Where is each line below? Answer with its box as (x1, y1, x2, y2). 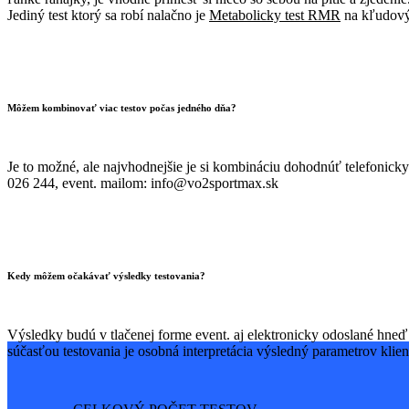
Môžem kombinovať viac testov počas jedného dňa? (7, 101, 236, 113)
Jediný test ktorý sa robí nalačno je (7, 6, 209, 23)
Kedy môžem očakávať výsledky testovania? (7, 269, 205, 281)
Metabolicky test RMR (209, 6, 341, 23)
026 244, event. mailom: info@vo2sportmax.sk (7, 174, 278, 191)
